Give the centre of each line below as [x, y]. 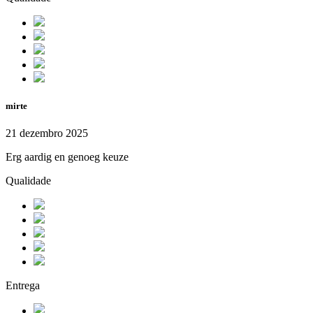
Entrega [23, 286]
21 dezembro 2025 [47, 133]
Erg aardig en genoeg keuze [67, 157]
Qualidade [28, 181]
